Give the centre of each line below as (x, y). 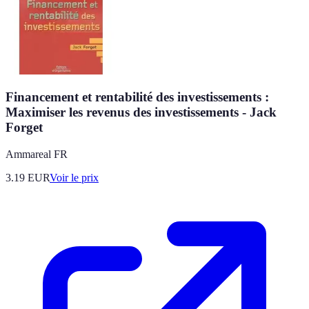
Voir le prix (74, 178)
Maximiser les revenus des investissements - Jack (141, 112)
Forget (24, 128)
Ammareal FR (37, 154)
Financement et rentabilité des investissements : (137, 97)
